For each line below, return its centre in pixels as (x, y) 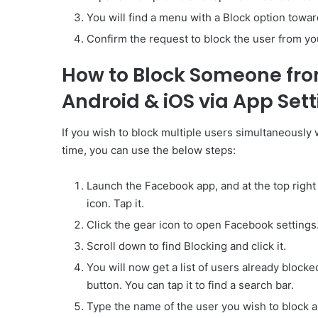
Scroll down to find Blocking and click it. (186, 246)
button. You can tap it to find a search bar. (190, 285)
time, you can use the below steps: (149, 150)
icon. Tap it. (115, 204)
